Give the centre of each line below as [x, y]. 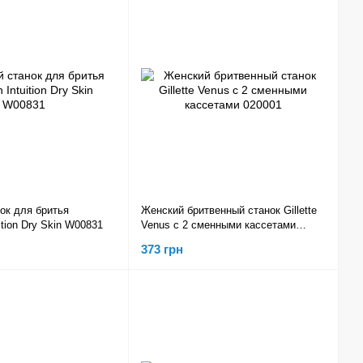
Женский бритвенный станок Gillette [229, 211]
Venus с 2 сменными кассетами [218, 225]
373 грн [162, 249]
